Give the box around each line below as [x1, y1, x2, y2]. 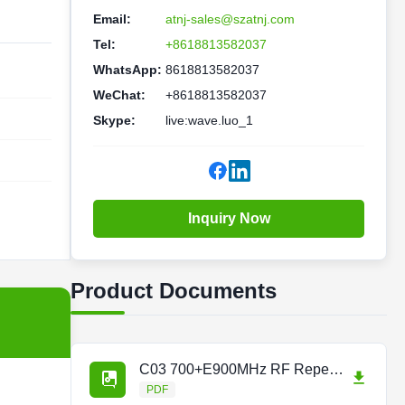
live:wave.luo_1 [165, 113, 253, 127]
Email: [93, 12, 131, 26]
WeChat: [93, 88, 146, 102]
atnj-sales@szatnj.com [165, 12, 295, 26]
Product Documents [71, 278, 277, 303]
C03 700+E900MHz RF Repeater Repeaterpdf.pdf [329, 362, 344, 377]
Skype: [93, 113, 136, 127]
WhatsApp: [93, 62, 162, 77]
